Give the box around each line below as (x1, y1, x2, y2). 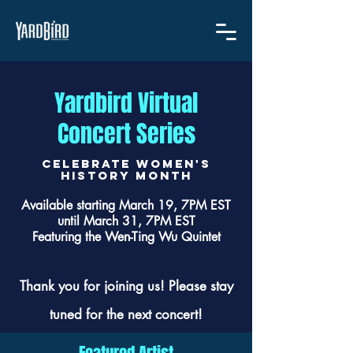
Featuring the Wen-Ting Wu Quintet (32, 229, 221, 245)
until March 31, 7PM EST (57, 213, 195, 229)
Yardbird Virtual (54, 86, 198, 121)
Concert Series (57, 117, 195, 151)
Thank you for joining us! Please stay (19, 277, 233, 295)
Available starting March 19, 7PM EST (21, 197, 231, 214)
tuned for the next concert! (50, 306, 203, 323)
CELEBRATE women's (41, 156, 211, 171)
